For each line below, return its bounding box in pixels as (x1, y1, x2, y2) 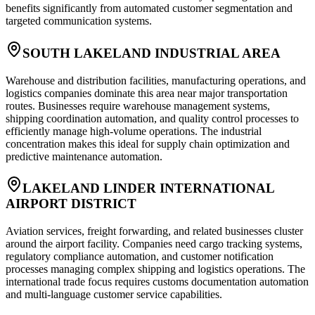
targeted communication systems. (6, 15, 152, 27)
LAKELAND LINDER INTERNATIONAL (22, 181, 274, 196)
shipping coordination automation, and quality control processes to (6, 112, 299, 124)
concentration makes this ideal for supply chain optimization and (6, 137, 290, 150)
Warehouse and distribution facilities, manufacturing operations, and (6, 74, 306, 86)
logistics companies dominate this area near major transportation (6, 86, 288, 99)
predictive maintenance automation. (6, 150, 162, 162)
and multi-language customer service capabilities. (6, 288, 222, 301)
